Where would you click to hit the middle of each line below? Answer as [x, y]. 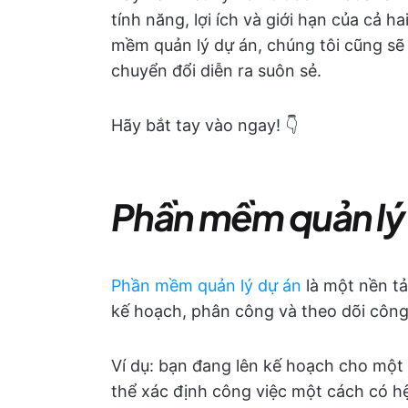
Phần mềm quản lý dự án [206, 286]
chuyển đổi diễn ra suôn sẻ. [216, 71]
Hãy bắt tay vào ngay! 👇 [204, 125]
